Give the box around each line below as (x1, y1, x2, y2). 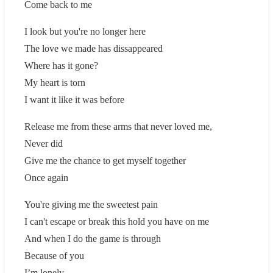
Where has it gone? (24, 60, 98, 71)
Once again (24, 172, 68, 183)
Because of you (24, 250, 84, 261)
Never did (24, 138, 63, 149)
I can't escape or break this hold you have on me (24, 216, 209, 227)
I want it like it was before (24, 94, 124, 105)
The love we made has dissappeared (24, 43, 163, 54)
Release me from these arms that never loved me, (24, 121, 212, 132)
